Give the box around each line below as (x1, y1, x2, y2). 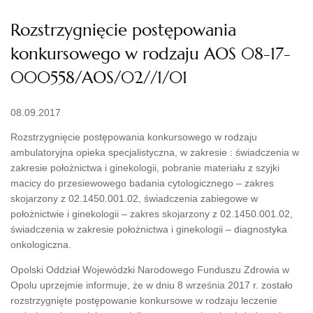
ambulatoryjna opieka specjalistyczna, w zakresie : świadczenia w (10, 146, 299, 158)
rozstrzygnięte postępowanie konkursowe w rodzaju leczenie (10, 294, 277, 306)
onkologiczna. (10, 238, 71, 250)
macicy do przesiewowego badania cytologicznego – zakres (10, 177, 274, 189)
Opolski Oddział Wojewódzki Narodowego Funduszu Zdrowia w (10, 263, 289, 275)
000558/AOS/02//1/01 (10, 66, 187, 88)
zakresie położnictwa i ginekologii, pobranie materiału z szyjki (10, 161, 279, 173)
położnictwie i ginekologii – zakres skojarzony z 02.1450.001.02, (10, 208, 293, 219)
